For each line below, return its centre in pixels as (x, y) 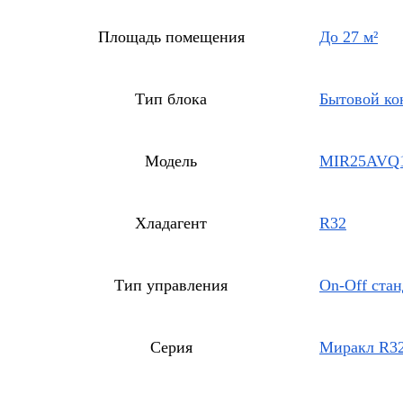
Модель (171, 161)
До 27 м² (349, 36)
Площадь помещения (171, 36)
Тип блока (171, 99)
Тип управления (171, 285)
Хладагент (171, 223)
